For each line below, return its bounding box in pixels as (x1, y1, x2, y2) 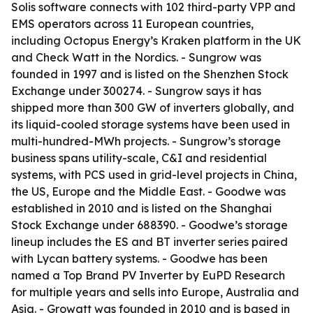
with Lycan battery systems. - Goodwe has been (11, 252, 268, 265)
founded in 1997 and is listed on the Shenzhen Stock (11, 67, 289, 81)
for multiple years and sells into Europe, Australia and (11, 285, 299, 299)
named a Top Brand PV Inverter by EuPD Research (11, 268, 285, 282)
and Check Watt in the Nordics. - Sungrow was (11, 50, 261, 64)
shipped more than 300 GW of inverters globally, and (11, 101, 294, 115)
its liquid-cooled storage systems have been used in (11, 117, 290, 131)
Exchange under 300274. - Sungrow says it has (11, 84, 261, 98)
